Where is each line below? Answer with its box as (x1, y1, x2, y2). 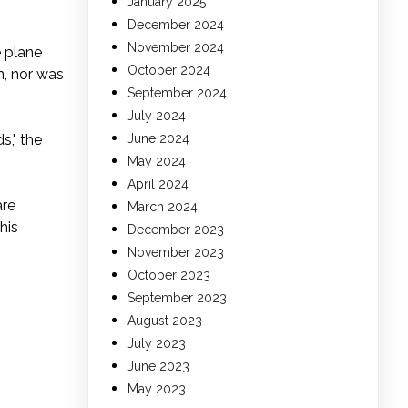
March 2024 (127, 199, 198, 215)
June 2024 (127, 131, 189, 147)
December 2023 (127, 222, 224, 238)
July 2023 (127, 336, 186, 352)
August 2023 (127, 313, 202, 329)
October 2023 (127, 268, 210, 283)
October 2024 (127, 63, 210, 78)
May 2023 (127, 382, 186, 397)
